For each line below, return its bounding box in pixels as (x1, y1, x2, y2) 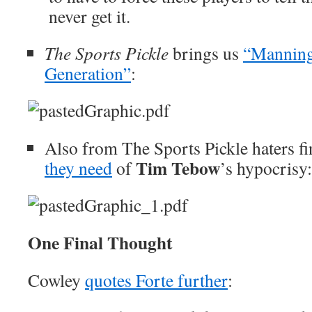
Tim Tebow (136, 155, 220, 181)
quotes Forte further (85, 268, 228, 292)
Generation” (45, 61, 131, 85)
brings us (169, 41, 243, 65)
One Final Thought (28, 229, 173, 256)
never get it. (49, 4, 130, 28)
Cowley (28, 268, 85, 292)
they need (45, 156, 112, 180)
